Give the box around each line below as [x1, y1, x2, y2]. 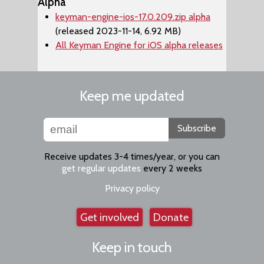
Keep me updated [80, 87, 184, 104]
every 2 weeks [141, 163, 202, 174]
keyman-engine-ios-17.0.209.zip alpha [55, 11, 210, 22]
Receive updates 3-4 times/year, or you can [44, 151, 220, 162]
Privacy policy [104, 183, 160, 194]
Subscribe [177, 123, 216, 134]
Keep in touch [92, 239, 172, 256]
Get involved [80, 210, 139, 224]
